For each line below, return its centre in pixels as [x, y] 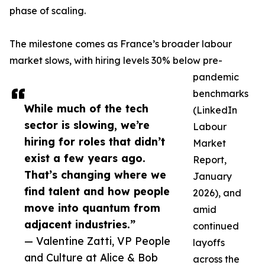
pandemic [216, 77]
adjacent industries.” [80, 224]
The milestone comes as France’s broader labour [121, 44]
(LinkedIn [215, 110]
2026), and [217, 193]
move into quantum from [92, 208]
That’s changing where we [95, 174]
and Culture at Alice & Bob [91, 257]
